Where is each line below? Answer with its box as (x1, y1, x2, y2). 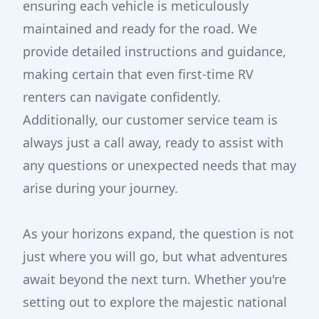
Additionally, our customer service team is (23, 111, 278, 128)
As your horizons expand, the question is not (23, 225, 294, 242)
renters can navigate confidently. (23, 88, 221, 105)
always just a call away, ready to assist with (23, 134, 283, 151)
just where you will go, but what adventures (23, 248, 288, 265)
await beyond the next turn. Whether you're (23, 271, 286, 288)
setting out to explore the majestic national (23, 293, 287, 310)
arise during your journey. (23, 179, 178, 197)
